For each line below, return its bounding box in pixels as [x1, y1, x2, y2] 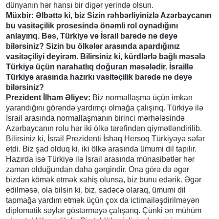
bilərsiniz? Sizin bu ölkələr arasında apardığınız [6, 42, 180, 50]
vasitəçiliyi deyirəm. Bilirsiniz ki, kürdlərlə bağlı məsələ [6, 52, 205, 61]
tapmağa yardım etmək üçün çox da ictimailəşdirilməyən [6, 196, 199, 204]
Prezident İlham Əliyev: [6, 93, 90, 102]
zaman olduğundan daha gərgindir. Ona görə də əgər [6, 165, 189, 174]
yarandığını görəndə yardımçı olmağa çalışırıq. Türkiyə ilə [6, 103, 203, 112]
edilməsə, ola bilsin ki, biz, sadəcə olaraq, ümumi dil [6, 185, 186, 194]
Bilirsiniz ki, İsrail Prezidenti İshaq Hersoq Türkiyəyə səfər [6, 134, 205, 143]
